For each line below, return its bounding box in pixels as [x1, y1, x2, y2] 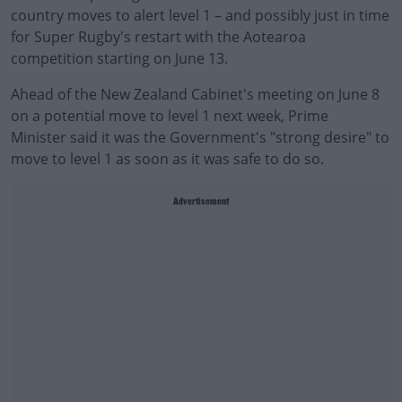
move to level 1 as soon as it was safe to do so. [11, 149, 324, 169]
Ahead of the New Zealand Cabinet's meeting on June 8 [11, 84, 380, 104]
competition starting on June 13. [11, 48, 228, 68]
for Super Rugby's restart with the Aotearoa [11, 27, 306, 47]
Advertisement [173, 197, 229, 207]
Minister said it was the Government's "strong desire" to [11, 127, 389, 147]
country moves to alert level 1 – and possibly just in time [11, 5, 389, 25]
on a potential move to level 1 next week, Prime [11, 106, 328, 126]
